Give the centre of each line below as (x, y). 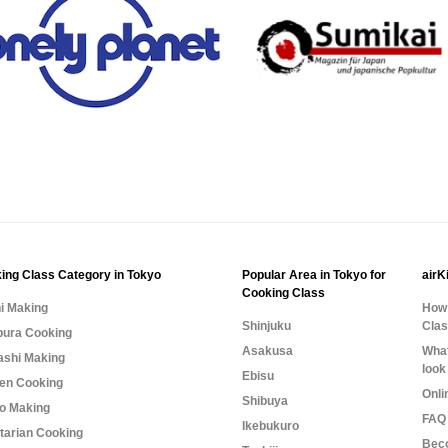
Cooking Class (283, 292)
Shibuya (264, 400)
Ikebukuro (270, 425)
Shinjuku (266, 325)
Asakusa (267, 350)
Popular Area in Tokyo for (313, 274)
